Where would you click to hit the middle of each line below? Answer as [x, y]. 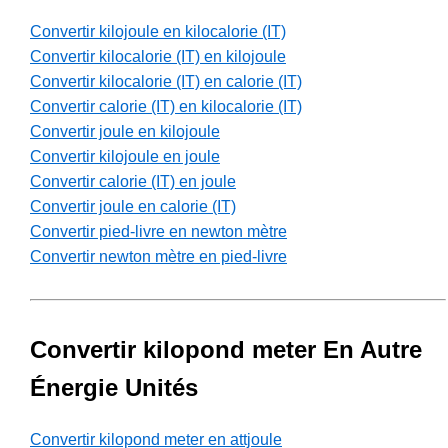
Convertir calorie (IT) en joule [133, 182]
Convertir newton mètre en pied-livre [158, 257]
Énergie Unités [114, 388]
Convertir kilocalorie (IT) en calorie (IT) [166, 82]
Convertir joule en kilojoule [125, 132]
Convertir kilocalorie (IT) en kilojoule [158, 57]
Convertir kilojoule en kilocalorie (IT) [158, 32]
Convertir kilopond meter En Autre [226, 350]
